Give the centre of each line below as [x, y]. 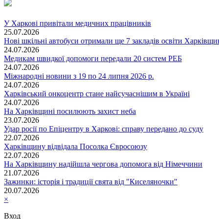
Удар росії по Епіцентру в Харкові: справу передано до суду [104, 129]
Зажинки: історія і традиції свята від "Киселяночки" [91, 181]
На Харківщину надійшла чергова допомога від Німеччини [103, 164]
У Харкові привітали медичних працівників [77, 23]
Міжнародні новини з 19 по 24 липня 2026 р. [79, 76]
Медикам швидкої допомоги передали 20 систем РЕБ [93, 58]
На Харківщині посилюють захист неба [70, 111]
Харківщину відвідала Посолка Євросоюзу [76, 146]
